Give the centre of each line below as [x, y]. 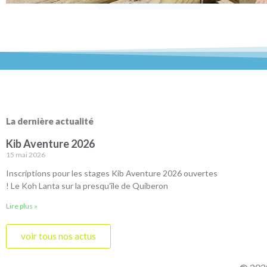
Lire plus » [22, 206]
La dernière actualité [50, 121]
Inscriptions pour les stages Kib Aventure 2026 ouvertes [112, 173]
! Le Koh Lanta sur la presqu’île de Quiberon [87, 185]
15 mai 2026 [26, 154]
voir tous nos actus [58, 236]
